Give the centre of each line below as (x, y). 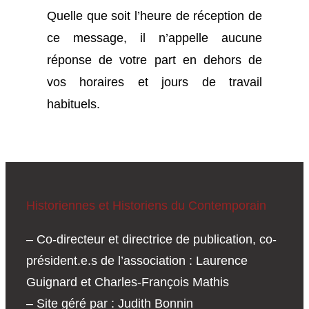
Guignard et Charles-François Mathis (128, 282)
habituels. (73, 103)
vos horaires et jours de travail (154, 81)
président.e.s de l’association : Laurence (137, 260)
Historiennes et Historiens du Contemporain (146, 205)
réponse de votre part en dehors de (154, 59)
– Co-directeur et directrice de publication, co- (151, 239)
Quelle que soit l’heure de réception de (154, 15)
